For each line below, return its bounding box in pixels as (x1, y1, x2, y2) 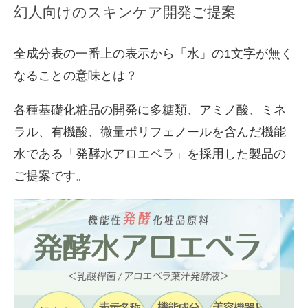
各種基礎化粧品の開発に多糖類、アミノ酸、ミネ (14, 102, 286, 117)
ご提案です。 (14, 168, 88, 183)
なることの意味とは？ (14, 68, 137, 82)
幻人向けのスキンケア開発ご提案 (14, 3, 236, 21)
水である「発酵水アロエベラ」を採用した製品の (14, 146, 286, 161)
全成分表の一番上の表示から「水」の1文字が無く (14, 46, 293, 60)
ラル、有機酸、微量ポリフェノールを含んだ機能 (14, 124, 286, 139)
